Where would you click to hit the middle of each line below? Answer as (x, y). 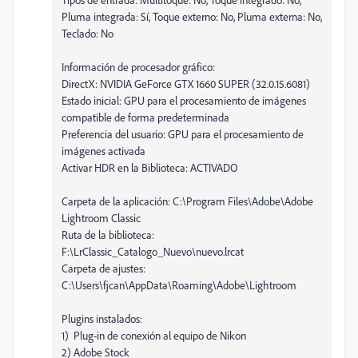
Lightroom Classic (101, 217)
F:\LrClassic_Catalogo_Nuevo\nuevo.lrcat (153, 251)
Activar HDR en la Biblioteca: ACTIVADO (150, 167)
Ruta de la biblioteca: (108, 234)
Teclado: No (88, 33)
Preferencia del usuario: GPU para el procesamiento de (183, 133)
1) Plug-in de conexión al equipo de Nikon (154, 335)
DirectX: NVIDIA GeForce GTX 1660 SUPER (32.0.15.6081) (186, 83)
